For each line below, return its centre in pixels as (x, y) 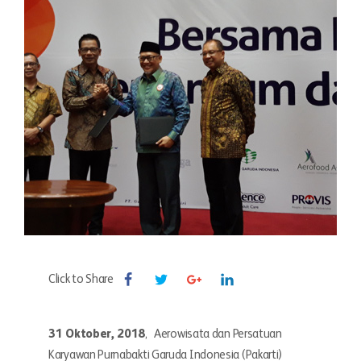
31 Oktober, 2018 (97, 334)
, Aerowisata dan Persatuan (214, 334)
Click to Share (81, 279)
